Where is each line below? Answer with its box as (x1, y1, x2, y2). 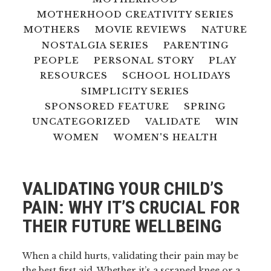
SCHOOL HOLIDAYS (122, 70, 231, 82)
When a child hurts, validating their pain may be (22, 250, 239, 261)
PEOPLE (34, 55, 80, 67)
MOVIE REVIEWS (94, 24, 187, 36)
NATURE (201, 24, 247, 36)
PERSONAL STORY (94, 55, 195, 67)
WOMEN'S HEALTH (113, 131, 218, 143)
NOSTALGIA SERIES (42, 39, 149, 51)
